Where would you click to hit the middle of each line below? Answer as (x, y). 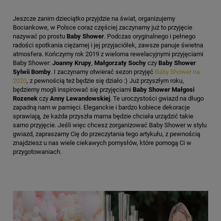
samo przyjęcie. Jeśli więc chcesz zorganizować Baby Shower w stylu (110, 125)
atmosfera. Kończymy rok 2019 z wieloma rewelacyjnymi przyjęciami (108, 54)
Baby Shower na (177, 72)
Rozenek (25, 98)
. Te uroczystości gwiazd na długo (157, 98)
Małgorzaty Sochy (120, 63)
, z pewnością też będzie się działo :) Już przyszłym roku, (105, 80)
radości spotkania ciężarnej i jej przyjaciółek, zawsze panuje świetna (108, 45)
